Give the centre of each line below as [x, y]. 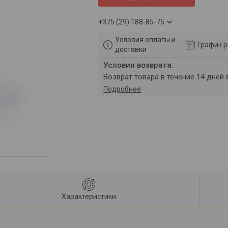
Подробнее [122, 89]
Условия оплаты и [146, 40]
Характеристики [89, 196]
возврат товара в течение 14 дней [167, 77]
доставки [131, 50]
